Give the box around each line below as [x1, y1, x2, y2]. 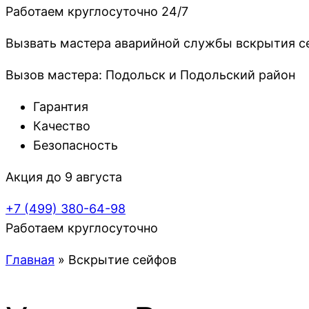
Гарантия [33, 99, 88, 114]
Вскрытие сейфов [68, 252, 177, 268]
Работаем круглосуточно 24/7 [6, 4, 188, 19]
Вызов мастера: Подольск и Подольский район [6, 68, 295, 83]
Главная [6, 252, 54, 268]
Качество [33, 119, 90, 134]
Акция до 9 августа [6, 170, 122, 185]
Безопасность [33, 138, 118, 153]
